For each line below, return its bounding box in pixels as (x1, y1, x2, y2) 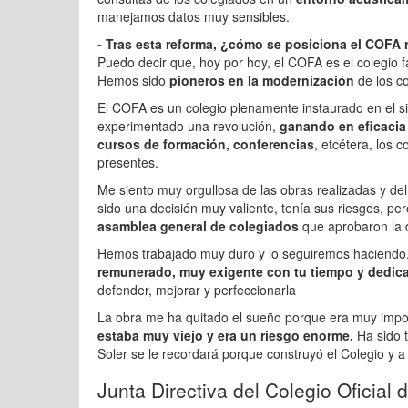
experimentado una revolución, (97, 117, 280, 135)
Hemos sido (97, 71, 169, 89)
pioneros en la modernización (169, 71, 358, 89)
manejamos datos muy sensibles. (97, 7, 290, 25)
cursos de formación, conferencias (97, 135, 314, 153)
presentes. (97, 153, 158, 171)
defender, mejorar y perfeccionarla (97, 280, 296, 299)
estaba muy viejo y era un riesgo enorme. (97, 326, 357, 344)
